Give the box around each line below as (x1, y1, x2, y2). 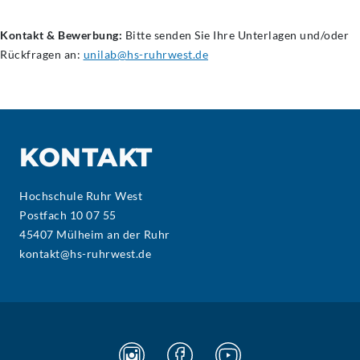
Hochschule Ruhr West (19, 189, 142, 202)
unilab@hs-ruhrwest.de (83, 47, 208, 61)
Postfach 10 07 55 (19, 208, 117, 222)
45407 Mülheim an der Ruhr (19, 227, 170, 241)
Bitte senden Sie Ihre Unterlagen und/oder (125, 28, 349, 42)
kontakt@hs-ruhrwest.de (19, 247, 151, 260)
